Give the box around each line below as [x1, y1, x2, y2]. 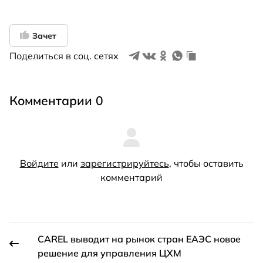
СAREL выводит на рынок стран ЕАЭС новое [38, 233, 241, 245]
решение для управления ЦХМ [38, 247, 181, 259]
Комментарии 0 [9, 93, 103, 109]
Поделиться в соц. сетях [9, 50, 119, 62]
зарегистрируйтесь [80, 157, 169, 170]
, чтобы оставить [168, 157, 244, 170]
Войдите [19, 157, 59, 170]
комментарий [100, 171, 163, 184]
